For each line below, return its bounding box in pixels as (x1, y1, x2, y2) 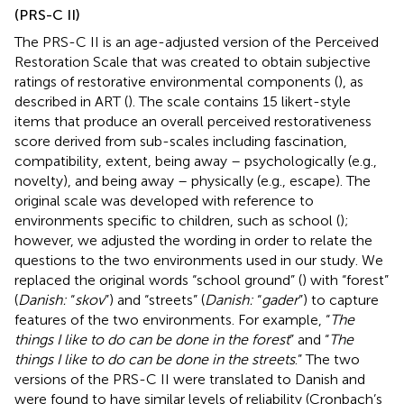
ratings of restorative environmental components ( (14, 72, 338, 90)
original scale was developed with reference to (14, 191, 314, 209)
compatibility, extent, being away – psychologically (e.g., (14, 151, 377, 170)
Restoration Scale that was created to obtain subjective (14, 52, 371, 70)
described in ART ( (14, 92, 128, 110)
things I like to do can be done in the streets (14, 350, 295, 368)
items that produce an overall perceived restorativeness (14, 112, 372, 130)
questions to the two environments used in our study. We (14, 251, 383, 269)
